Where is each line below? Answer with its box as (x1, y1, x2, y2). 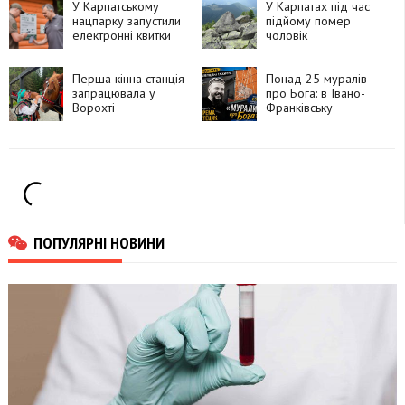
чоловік (265, 27, 307, 44)
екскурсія (265, 143, 317, 160)
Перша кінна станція (72, 71, 184, 88)
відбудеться (265, 114, 334, 131)
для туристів (72, 42, 140, 59)
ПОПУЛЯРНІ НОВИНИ (33, 231, 165, 254)
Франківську (265, 99, 333, 117)
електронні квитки (72, 27, 171, 44)
